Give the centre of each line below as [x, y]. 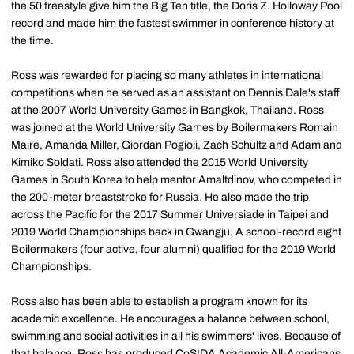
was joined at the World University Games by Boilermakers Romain [175, 128]
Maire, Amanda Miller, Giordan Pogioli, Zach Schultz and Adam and [177, 145]
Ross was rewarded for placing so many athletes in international [167, 76]
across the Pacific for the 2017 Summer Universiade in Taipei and [170, 215]
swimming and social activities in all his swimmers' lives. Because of [176, 337]
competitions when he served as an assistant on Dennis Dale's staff [175, 93]
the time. [32, 41]
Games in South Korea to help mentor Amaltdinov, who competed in [177, 180]
